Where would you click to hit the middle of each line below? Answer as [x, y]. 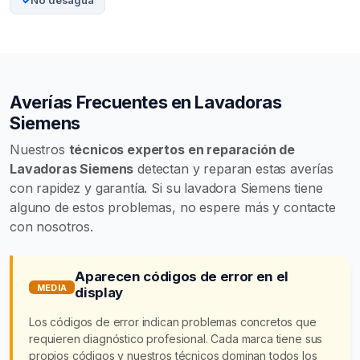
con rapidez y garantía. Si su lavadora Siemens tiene [166, 188]
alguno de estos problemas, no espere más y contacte [173, 207]
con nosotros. [51, 226]
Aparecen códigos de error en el [182, 276]
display [99, 292]
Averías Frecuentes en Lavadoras [146, 102]
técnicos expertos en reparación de [182, 149]
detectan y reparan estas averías [234, 168]
